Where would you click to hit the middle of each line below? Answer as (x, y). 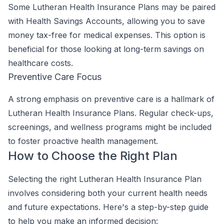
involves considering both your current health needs (108, 193)
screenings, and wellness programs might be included (110, 127)
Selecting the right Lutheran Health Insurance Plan (105, 179)
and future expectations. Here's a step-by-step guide (108, 207)
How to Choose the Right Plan (93, 156)
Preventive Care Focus (55, 77)
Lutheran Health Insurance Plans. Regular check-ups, (111, 113)
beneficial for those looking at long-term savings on (106, 49)
